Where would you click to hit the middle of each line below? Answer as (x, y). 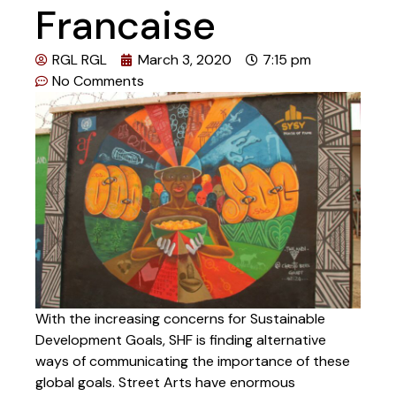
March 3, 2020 (185, 60)
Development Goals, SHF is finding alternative (181, 340)
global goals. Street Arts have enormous (165, 383)
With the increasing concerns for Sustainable (180, 319)
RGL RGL (80, 60)
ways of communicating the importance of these (193, 362)
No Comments (98, 81)
